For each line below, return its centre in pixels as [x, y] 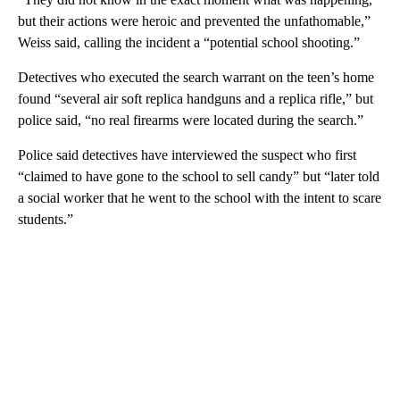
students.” [46, 219]
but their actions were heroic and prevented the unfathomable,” [194, 21]
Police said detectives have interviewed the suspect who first [187, 154]
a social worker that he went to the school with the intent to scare [200, 197]
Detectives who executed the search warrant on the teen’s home [196, 77]
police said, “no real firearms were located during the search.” [191, 120]
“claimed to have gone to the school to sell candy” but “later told [199, 176]
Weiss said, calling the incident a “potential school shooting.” [189, 42]
